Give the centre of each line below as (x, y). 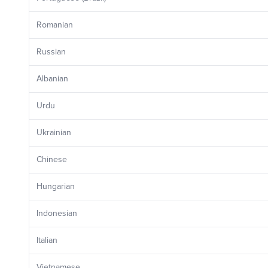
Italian (47, 240)
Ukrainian (54, 133)
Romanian (55, 25)
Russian (51, 52)
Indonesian (57, 213)
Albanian (52, 79)
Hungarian (56, 186)
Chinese (52, 159)
